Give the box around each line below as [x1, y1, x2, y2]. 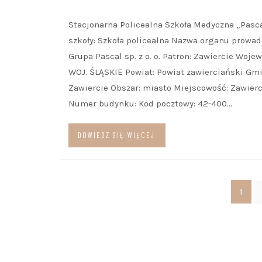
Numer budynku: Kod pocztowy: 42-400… [68, 98, 232, 109]
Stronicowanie [59, 177, 130, 195]
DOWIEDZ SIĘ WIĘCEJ [78, 130, 155, 140]
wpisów [59, 195, 96, 213]
